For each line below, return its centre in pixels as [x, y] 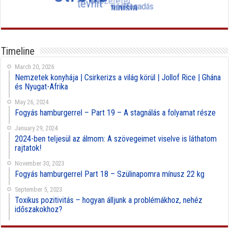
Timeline [18, 51]
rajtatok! [28, 148]
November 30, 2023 [40, 163]
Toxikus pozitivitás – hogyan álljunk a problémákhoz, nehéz [109, 200]
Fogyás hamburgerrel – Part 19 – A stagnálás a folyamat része [116, 112]
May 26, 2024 [32, 102]
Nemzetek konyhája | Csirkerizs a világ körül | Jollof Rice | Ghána [118, 77]
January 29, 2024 [37, 128]
